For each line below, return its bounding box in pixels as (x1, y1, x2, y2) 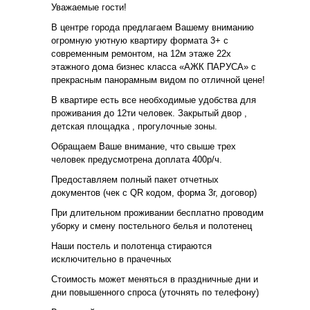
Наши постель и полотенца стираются (51, 240, 212, 251)
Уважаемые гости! (51, 1, 127, 12)
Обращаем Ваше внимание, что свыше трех (51, 140, 236, 152)
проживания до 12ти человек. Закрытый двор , (51, 107, 247, 118)
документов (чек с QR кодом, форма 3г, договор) (51, 187, 257, 198)
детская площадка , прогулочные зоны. (51, 120, 217, 131)
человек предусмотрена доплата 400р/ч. (51, 154, 222, 165)
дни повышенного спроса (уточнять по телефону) (51, 286, 259, 298)
